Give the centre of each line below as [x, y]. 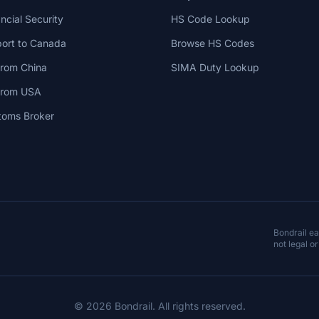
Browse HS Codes [213, 43]
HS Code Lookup [210, 19]
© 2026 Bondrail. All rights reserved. [159, 306]
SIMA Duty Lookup [215, 67]
